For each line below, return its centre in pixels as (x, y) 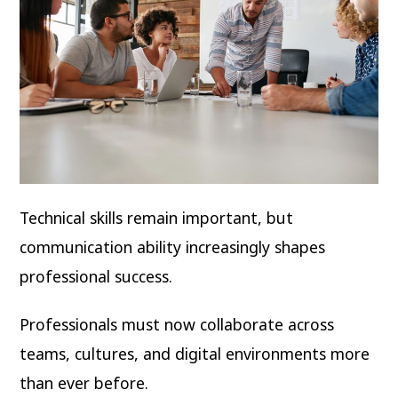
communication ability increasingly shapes (173, 247)
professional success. (96, 276)
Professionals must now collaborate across (177, 325)
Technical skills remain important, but (157, 217)
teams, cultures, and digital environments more (195, 354)
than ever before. (84, 383)
